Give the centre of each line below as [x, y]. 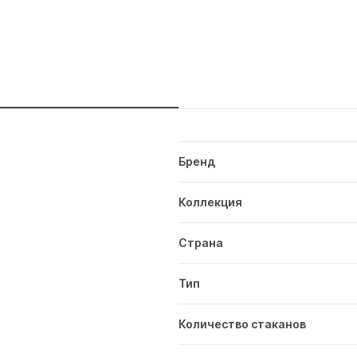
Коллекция [210, 202]
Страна [201, 242]
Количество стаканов [242, 324]
